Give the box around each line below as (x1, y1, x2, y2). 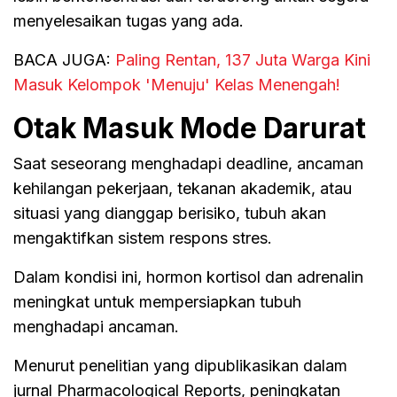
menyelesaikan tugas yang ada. (13, 11, 244, 30)
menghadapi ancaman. (13, 316, 179, 336)
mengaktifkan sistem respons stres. (13, 228, 272, 247)
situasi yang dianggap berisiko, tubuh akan (13, 203, 326, 222)
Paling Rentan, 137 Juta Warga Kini (115, 50, 370, 69)
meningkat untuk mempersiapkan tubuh (13, 292, 301, 311)
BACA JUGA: (13, 50, 115, 69)
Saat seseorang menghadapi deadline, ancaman (13, 153, 363, 173)
